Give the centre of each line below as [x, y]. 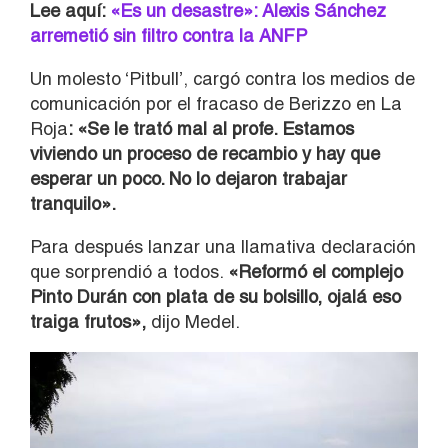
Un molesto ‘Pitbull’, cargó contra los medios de [222, 78]
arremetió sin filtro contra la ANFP [168, 35]
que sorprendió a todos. [129, 271]
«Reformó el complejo [315, 271]
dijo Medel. [195, 321]
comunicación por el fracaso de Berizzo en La [216, 103]
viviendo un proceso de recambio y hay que [205, 153]
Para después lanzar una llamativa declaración [223, 246]
